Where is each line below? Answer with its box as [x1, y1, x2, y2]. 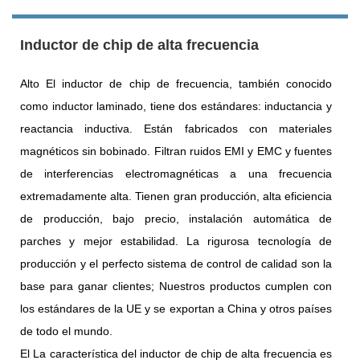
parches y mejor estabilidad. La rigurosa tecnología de [20, 234, 332, 247]
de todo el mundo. [20, 324, 112, 337]
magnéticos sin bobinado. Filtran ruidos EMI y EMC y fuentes [20, 144, 332, 157]
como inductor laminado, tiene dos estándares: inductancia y [20, 99, 332, 112]
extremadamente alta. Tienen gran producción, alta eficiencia [20, 189, 332, 202]
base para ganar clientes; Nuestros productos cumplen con [20, 279, 332, 292]
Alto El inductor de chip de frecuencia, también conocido [20, 76, 332, 90]
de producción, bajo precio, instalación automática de [20, 211, 332, 225]
